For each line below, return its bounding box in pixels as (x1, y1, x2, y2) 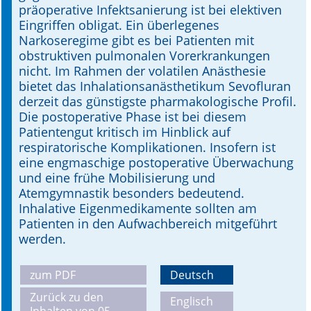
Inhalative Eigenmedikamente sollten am (19, 200, 257, 217)
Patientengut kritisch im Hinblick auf (19, 124, 230, 140)
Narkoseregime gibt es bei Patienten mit (19, 32, 254, 49)
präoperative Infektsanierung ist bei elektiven (19, 1, 282, 18)
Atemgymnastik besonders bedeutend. (19, 185, 244, 201)
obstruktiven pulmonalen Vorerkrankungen (19, 47, 270, 64)
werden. (19, 230, 66, 247)
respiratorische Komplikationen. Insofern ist (19, 139, 276, 155)
